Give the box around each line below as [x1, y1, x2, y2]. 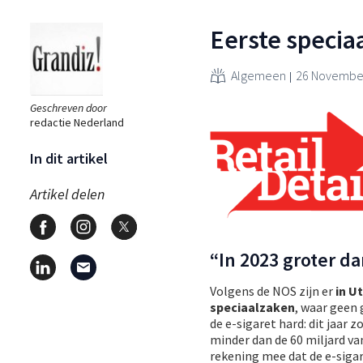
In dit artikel [30, 148, 108, 168]
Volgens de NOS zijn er [210, 282, 335, 299]
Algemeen [231, 66, 286, 83]
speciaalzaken [210, 298, 295, 315]
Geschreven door [30, 100, 107, 115]
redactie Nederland [30, 114, 124, 130]
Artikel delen [30, 184, 105, 203]
